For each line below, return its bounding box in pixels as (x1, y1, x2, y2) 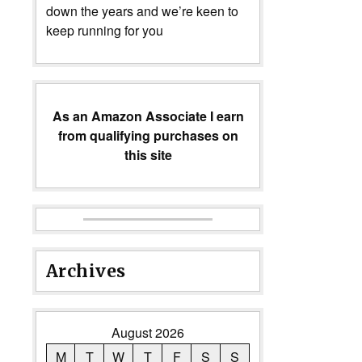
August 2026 (112, 322, 184, 342)
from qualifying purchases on (57, 125, 238, 145)
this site (124, 145, 172, 164)
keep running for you (46, 20, 163, 40)
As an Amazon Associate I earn (52, 106, 244, 125)
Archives (46, 259, 126, 282)
